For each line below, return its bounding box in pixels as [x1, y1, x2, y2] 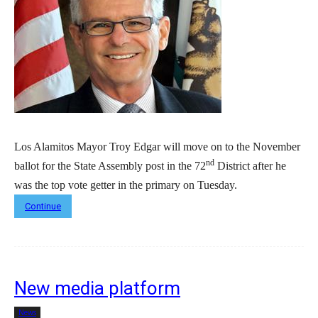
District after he [214, 159, 286, 172]
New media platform [14, 277, 180, 299]
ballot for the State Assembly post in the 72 [14, 159, 206, 172]
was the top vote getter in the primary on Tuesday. [14, 178, 237, 191]
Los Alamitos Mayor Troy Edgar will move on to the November [14, 140, 300, 153]
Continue [25, 200, 61, 212]
